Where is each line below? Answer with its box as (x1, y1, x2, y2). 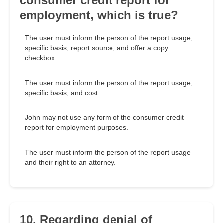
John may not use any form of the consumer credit (25, 113, 184, 122)
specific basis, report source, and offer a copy (25, 44, 168, 52)
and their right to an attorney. (25, 158, 116, 167)
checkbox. (25, 54, 57, 62)
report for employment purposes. (25, 123, 128, 132)
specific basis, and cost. (25, 89, 100, 97)
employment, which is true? (20, 8, 178, 22)
